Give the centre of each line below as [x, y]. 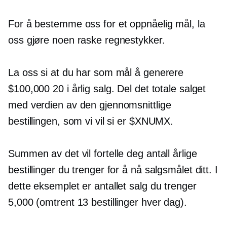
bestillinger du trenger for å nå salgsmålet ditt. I [113, 170]
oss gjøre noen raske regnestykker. [87, 40]
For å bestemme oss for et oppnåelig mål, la [107, 24]
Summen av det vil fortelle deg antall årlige [103, 154]
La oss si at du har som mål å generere [96, 72]
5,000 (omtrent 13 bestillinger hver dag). [98, 202]
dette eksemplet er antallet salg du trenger [102, 186]
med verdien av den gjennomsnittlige [90, 105]
